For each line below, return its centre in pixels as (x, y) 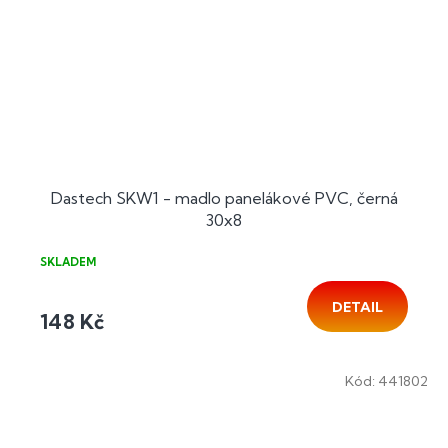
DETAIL (357, 306)
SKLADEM (68, 261)
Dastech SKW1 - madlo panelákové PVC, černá (224, 197)
